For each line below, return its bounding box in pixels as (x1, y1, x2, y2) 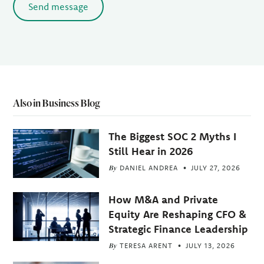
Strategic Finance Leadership (108, 222, 248, 236)
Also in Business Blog (13, 97, 101, 109)
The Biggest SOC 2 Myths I (108, 130, 236, 143)
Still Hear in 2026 (108, 144, 193, 158)
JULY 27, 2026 (190, 163, 240, 172)
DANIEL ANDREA (119, 163, 178, 172)
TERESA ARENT (119, 240, 173, 250)
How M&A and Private (108, 192, 218, 206)
